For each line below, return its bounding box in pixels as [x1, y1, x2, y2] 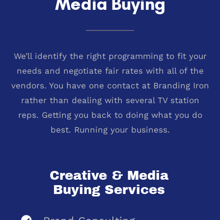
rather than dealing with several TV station [21, 95, 199, 105]
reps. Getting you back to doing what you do [18, 110, 202, 120]
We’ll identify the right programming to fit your [13, 51, 207, 61]
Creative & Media [49, 168, 168, 182]
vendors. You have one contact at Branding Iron [11, 80, 209, 90]
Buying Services [53, 182, 165, 196]
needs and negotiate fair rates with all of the [16, 65, 204, 76]
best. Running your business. [50, 124, 170, 135]
